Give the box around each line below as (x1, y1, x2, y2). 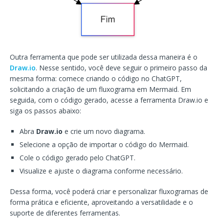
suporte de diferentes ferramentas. (10, 208, 120, 218)
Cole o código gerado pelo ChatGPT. (20, 153, 135, 163)
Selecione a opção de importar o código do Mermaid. (20, 140, 189, 150)
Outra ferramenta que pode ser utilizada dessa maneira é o (10, 52, 197, 62)
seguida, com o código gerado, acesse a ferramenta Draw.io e (10, 95, 208, 105)
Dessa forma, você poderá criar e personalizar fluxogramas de (10, 187, 208, 197)
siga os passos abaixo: (10, 106, 81, 116)
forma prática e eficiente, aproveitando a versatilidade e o (10, 197, 193, 207)
